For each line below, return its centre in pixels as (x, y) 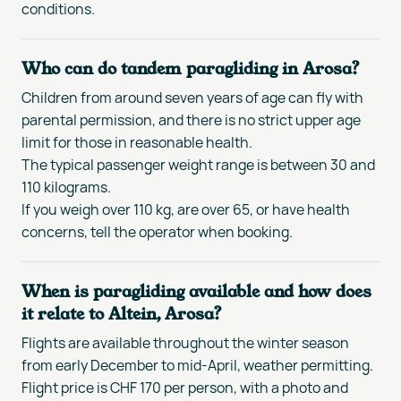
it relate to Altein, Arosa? (122, 313)
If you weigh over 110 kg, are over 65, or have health (186, 209)
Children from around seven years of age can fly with (192, 97)
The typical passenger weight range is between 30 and (198, 164)
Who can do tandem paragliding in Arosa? (191, 68)
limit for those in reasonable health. (137, 142)
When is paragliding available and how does (196, 290)
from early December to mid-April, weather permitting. (197, 365)
